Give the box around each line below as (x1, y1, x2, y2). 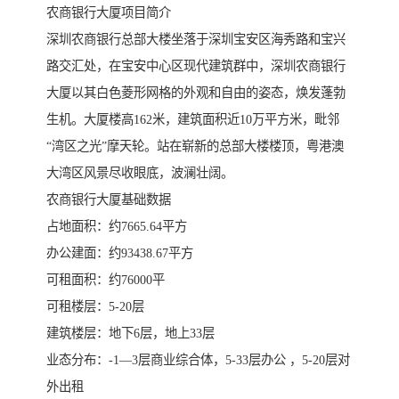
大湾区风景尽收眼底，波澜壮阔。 (46, 166, 233, 181)
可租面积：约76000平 (46, 273, 165, 288)
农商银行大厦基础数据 (46, 192, 175, 208)
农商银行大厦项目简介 (46, 5, 171, 20)
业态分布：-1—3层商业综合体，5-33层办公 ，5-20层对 (46, 353, 350, 368)
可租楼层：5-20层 (46, 299, 144, 314)
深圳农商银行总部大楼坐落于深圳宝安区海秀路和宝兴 (46, 32, 346, 47)
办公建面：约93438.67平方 (46, 246, 193, 261)
